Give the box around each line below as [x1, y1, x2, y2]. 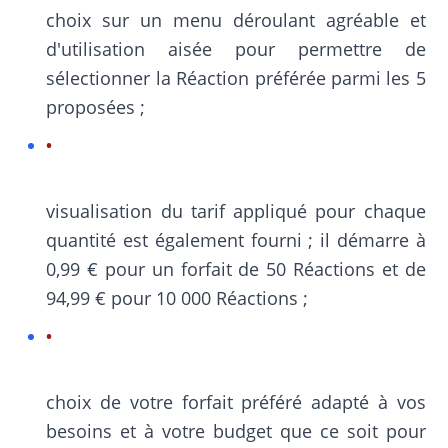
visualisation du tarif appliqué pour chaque [46, 199, 426, 223]
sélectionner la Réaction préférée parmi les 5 [46, 66, 426, 90]
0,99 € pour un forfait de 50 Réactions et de [46, 257, 426, 281]
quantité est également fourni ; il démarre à [46, 228, 426, 252]
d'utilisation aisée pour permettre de [46, 37, 426, 61]
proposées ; [46, 95, 146, 119]
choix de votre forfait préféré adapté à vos [46, 390, 426, 414]
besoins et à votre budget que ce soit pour [46, 419, 426, 443]
